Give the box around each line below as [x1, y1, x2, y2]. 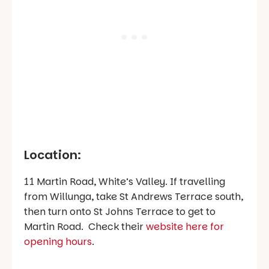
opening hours [24, 235, 92, 249]
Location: [24, 147, 81, 164]
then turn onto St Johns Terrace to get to [24, 205, 216, 219]
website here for [146, 220, 224, 234]
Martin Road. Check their [24, 220, 146, 234]
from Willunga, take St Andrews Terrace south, [24, 190, 243, 204]
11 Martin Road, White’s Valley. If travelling [24, 175, 225, 189]
